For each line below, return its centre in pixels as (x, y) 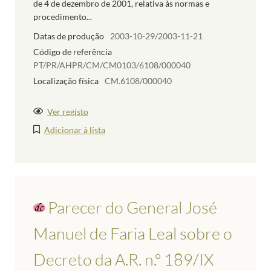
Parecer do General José (132, 207)
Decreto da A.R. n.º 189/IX (123, 260)
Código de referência (73, 52)
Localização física (66, 80)
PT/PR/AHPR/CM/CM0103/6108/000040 (112, 65)
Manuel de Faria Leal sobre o (133, 233)
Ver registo (68, 112)
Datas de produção (69, 36)
